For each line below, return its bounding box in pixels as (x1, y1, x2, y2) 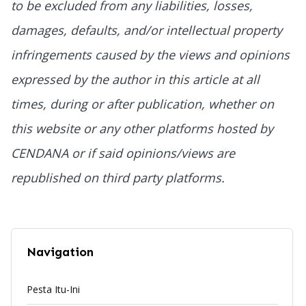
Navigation (26, 245, 94, 260)
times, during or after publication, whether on (11, 95, 274, 112)
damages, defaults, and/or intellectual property (11, 21, 282, 38)
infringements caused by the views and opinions (11, 46, 290, 63)
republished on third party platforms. (11, 169, 228, 186)
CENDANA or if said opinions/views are (11, 144, 235, 161)
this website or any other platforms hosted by (11, 120, 273, 137)
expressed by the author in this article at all (11, 70, 260, 87)
